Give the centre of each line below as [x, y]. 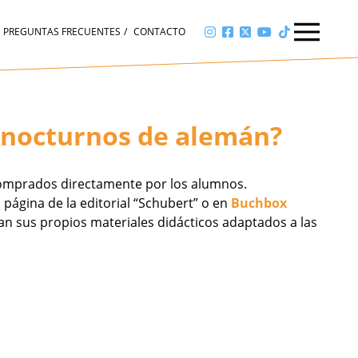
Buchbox [259, 203]
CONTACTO [159, 32]
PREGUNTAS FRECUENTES [62, 32]
